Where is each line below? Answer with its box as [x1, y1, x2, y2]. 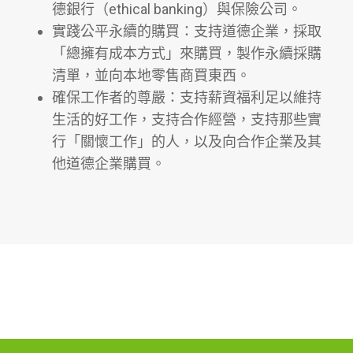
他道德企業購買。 [52, 155, 165, 173]
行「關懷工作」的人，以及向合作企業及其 [52, 133, 321, 150]
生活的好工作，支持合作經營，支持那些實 [52, 111, 321, 128]
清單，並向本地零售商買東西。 [52, 67, 251, 84]
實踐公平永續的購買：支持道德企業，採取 [52, 23, 321, 40]
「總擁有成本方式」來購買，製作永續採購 [52, 45, 321, 62]
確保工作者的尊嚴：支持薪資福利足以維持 [52, 89, 321, 106]
